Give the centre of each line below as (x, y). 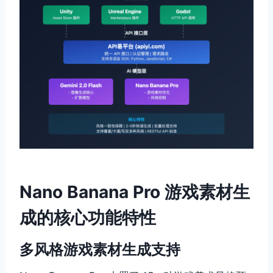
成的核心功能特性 (88, 217)
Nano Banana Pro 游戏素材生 (135, 192)
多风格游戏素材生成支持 (100, 249)
